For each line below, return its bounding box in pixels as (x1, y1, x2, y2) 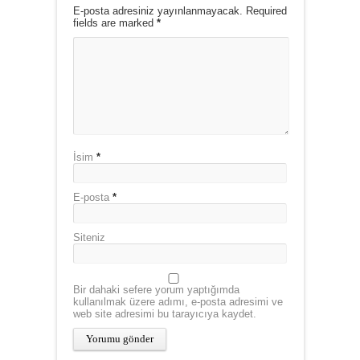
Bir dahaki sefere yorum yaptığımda (72, 284, 239, 296)
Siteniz (72, 231, 105, 243)
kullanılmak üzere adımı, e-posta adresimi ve (72, 296, 283, 308)
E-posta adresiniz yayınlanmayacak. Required (72, 5, 287, 17)
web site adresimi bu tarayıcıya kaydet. (72, 308, 256, 320)
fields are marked (72, 17, 157, 29)
